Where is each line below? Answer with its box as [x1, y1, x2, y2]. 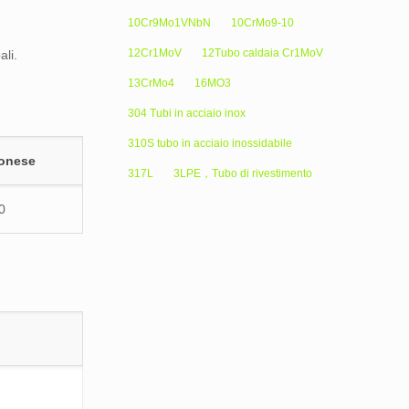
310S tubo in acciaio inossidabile [127, 137, 292, 150]
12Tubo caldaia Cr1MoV [201, 47, 323, 59]
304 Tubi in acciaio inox [127, 107, 246, 120]
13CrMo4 [127, 77, 174, 89]
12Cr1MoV [127, 47, 182, 59]
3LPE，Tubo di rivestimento [173, 167, 312, 180]
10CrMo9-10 [230, 16, 294, 29]
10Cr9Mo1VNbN [127, 16, 211, 29]
